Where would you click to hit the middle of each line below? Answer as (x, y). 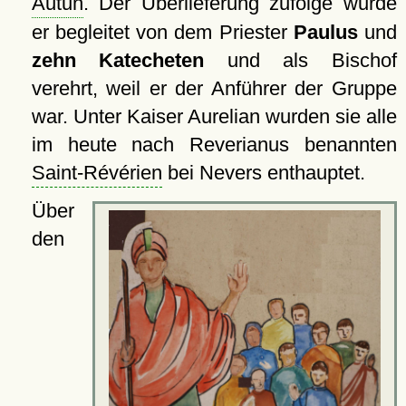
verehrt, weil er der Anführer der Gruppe (214, 89)
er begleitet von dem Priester (162, 33)
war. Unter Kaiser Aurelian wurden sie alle (214, 117)
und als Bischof (300, 61)
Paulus (325, 33)
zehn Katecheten (118, 61)
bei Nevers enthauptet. (263, 173)
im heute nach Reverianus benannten (214, 145)
